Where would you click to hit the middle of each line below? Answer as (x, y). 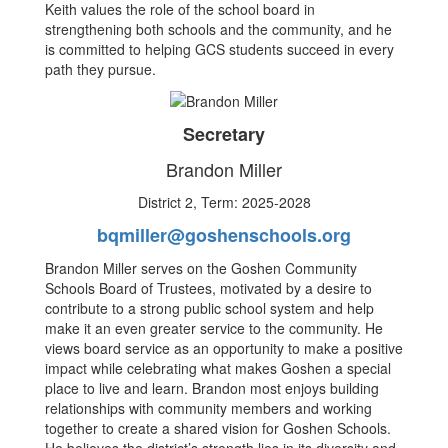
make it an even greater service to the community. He (214, 327)
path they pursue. (100, 68)
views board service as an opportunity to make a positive (224, 347)
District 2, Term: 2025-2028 (224, 201)
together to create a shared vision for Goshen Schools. (218, 427)
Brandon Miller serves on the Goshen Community (201, 267)
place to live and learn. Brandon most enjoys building (212, 387)
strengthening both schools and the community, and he (218, 28)
